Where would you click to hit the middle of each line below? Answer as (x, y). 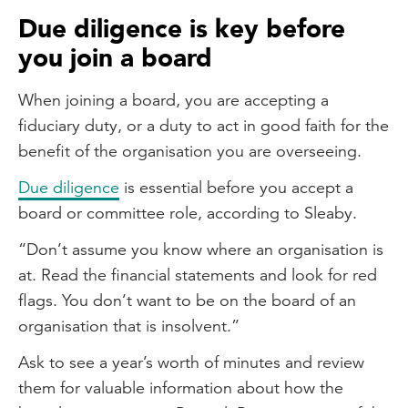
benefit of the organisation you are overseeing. (190, 151)
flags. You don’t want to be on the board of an (187, 300)
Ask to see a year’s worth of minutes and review (191, 362)
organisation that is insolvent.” (129, 326)
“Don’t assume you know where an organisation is (201, 249)
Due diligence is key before (182, 29)
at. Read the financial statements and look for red (198, 275)
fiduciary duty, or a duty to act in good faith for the (204, 125)
